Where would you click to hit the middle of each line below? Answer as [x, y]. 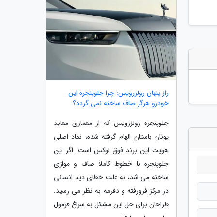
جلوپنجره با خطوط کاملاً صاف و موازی [111, 163]
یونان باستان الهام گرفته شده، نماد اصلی [111, 136]
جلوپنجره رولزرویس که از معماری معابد [111, 123]
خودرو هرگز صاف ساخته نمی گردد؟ [121, 103]
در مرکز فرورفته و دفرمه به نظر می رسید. [111, 191]
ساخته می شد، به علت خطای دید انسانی [111, 177]
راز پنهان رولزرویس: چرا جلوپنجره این [118, 93]
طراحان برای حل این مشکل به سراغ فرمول [111, 204]
